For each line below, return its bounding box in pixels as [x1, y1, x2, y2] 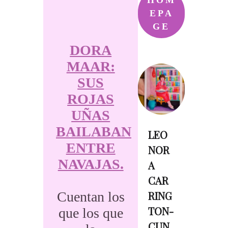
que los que [58, 205, 123, 221]
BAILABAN [56, 124, 131, 139]
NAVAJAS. [58, 156, 124, 172]
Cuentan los [56, 189, 125, 205]
